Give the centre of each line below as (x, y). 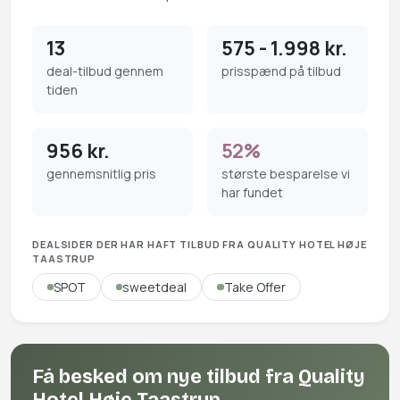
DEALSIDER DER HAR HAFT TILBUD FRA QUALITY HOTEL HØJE (200, 244)
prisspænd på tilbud (281, 71)
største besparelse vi (286, 173)
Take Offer (254, 287)
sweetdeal (155, 287)
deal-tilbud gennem (105, 71)
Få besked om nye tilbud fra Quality (199, 376)
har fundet (252, 192)
